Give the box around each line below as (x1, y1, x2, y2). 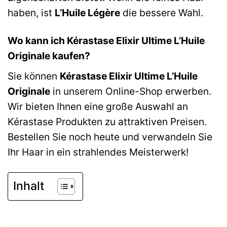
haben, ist (8, 7, 55, 19)
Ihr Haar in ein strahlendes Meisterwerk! (8, 145, 188, 158)
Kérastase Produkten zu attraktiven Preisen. (8, 115, 207, 128)
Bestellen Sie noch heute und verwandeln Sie (8, 130, 212, 143)
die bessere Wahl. (120, 7, 203, 19)
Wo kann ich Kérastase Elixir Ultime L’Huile (8, 34, 205, 47)
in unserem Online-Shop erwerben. (50, 85, 211, 97)
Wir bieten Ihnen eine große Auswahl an (8, 100, 188, 112)
